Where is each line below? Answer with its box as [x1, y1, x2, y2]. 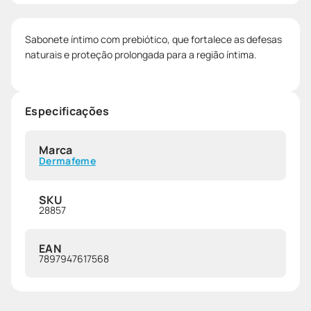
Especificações [25, 103, 110, 119]
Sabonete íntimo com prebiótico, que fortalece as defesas [25, 33, 282, 47]
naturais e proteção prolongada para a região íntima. [25, 48, 257, 62]
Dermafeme [39, 154, 96, 168]
